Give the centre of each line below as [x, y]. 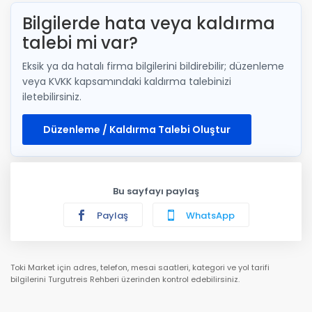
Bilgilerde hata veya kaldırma [149, 23]
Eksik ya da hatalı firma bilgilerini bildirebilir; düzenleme [153, 66]
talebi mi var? [80, 42]
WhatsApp [209, 215]
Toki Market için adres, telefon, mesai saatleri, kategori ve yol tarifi [140, 267]
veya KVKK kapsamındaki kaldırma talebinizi [127, 81]
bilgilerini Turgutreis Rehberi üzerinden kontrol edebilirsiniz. [125, 279]
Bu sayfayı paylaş [156, 191]
